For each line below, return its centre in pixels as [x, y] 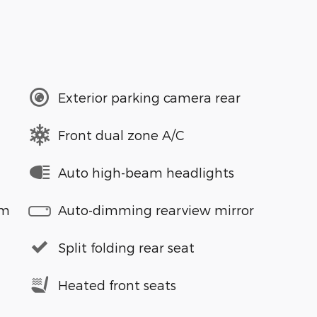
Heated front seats [117, 284]
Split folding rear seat [126, 247]
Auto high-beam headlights [146, 172]
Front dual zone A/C [121, 134]
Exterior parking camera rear [149, 97]
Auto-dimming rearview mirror [156, 209]
